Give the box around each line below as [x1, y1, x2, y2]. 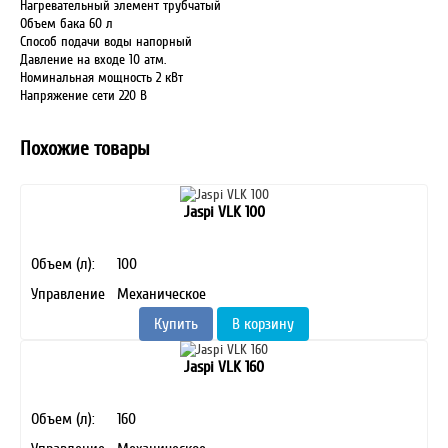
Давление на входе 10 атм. [20, 52, 166, 67]
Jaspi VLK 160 [184, 358, 264, 376]
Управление [31, 284, 105, 303]
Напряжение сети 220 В [20, 88, 147, 103]
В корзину [232, 314, 294, 333]
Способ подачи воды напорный [20, 34, 192, 49]
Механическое [117, 284, 206, 303]
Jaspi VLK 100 [183, 202, 265, 221]
